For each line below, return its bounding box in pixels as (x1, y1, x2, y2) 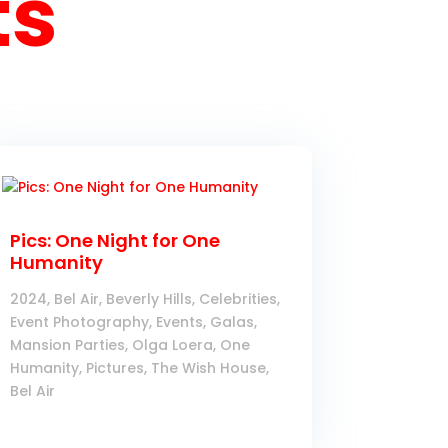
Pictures (85, 358, 144, 379)
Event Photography (9, 312, 149, 333)
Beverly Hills (105, 289, 192, 310)
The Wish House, (150, 358, 269, 379)
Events (155, 312, 203, 333)
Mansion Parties (9, 335, 125, 356)
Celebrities (198, 289, 277, 310)
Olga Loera (131, 335, 213, 356)
